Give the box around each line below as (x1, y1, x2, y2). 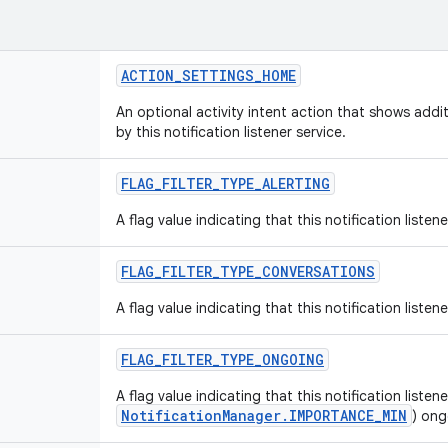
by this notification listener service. (116, 123, 346, 141)
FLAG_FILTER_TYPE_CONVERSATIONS (121, 262, 375, 281)
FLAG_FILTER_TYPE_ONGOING (121, 350, 324, 369)
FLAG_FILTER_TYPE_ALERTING (121, 174, 330, 193)
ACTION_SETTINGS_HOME (121, 66, 296, 85)
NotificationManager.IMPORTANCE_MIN (121, 406, 407, 425)
